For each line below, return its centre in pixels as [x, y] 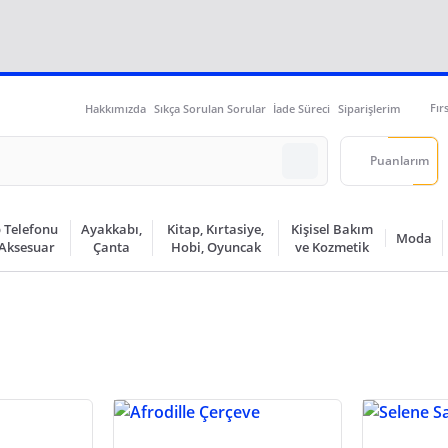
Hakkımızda [115, 108]
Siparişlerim [369, 108]
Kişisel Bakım [332, 229]
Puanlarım [399, 161]
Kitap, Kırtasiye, [216, 229]
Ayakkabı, [112, 229]
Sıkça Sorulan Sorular [209, 108]
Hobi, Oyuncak [215, 247]
